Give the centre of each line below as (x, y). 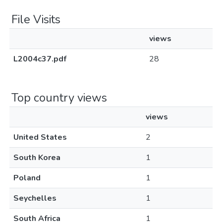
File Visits (36, 19)
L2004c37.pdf (40, 59)
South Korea (37, 158)
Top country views (59, 98)
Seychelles (35, 198)
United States (40, 137)
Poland (27, 178)
